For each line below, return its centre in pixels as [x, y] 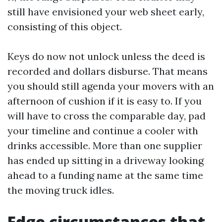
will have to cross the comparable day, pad [107, 116]
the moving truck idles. [61, 190]
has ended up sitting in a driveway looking [106, 160]
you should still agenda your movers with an [111, 86]
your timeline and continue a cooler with [103, 131]
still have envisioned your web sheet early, [106, 12]
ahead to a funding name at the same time [105, 175]
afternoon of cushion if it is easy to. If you [105, 101]
